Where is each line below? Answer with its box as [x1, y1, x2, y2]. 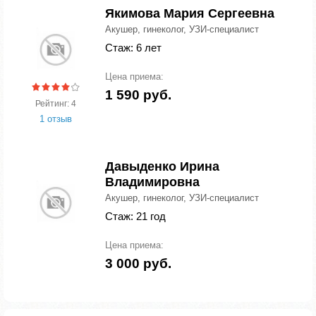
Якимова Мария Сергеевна [105, 6, 274, 20]
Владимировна [105, 175, 200, 189]
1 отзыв [39, 114, 72, 124]
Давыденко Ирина [105, 159, 219, 174]
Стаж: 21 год [105, 210, 166, 222]
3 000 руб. [105, 256, 171, 271]
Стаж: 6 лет [105, 42, 162, 54]
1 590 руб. [105, 87, 171, 102]
